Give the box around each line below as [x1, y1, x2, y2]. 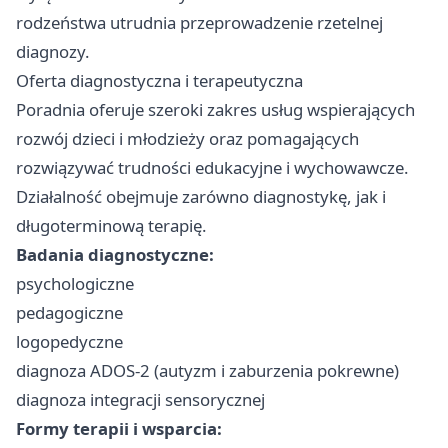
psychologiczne [16, 272, 134, 296]
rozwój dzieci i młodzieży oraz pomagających [16, 127, 359, 151]
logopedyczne [16, 330, 123, 354]
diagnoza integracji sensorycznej [16, 388, 265, 412]
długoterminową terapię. [16, 214, 207, 238]
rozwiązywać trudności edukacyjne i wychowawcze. [16, 156, 409, 180]
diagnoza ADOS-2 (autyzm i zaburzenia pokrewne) [16, 359, 399, 383]
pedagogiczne [16, 301, 123, 325]
